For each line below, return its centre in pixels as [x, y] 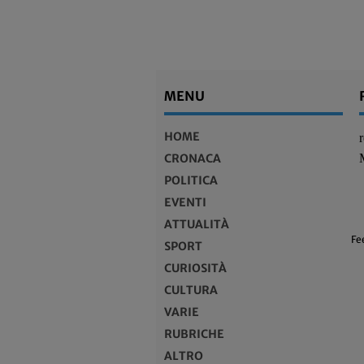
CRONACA [193, 158]
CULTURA [191, 290]
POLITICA [191, 180]
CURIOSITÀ [195, 268]
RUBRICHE [194, 334]
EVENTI [185, 202]
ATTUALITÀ [197, 224]
